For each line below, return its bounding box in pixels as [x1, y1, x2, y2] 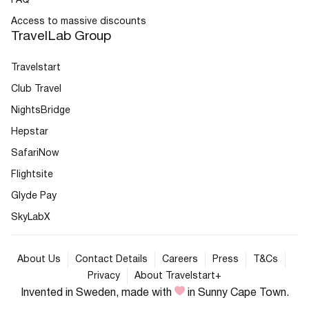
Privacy [88, 272, 120, 281]
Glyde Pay [11, 192, 57, 201]
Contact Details [74, 255, 148, 265]
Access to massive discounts [11, 17, 146, 27]
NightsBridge [11, 106, 70, 116]
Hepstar [11, 128, 48, 137]
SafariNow [11, 149, 59, 159]
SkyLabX [11, 213, 50, 223]
